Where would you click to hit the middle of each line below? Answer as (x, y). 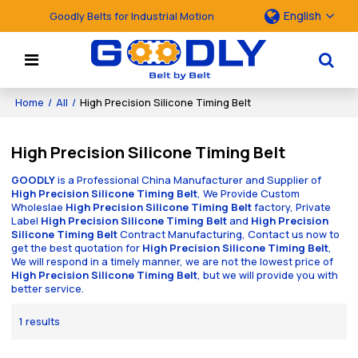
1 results (40, 321)
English (302, 16)
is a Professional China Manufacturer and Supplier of (189, 180)
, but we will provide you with (268, 275)
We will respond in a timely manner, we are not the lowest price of (173, 262)
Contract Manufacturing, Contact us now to (229, 235)
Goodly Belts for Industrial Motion (132, 16)
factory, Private (292, 207)
